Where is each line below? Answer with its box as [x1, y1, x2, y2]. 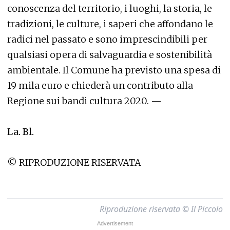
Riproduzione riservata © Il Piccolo [100, 203, 223, 215]
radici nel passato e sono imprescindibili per [7, 33, 207, 45]
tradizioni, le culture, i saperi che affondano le [7, 18, 213, 30]
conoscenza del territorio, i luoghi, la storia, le [7, 3, 212, 14]
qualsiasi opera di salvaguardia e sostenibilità [7, 49, 212, 61]
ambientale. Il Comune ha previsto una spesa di [7, 64, 221, 76]
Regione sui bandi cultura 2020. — [7, 95, 162, 107]
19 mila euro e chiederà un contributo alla [7, 80, 193, 91]
